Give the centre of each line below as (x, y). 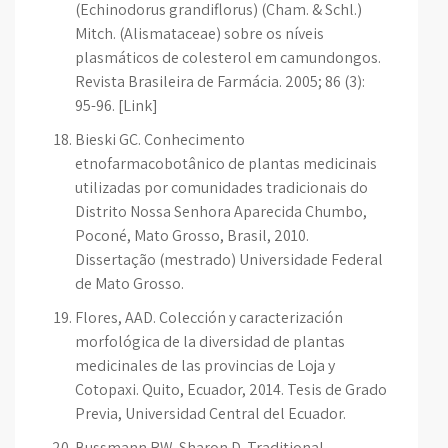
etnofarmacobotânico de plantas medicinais (226, 163)
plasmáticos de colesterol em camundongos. (228, 57)
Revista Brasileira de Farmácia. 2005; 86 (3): (220, 81)
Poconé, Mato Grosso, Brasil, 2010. (192, 235)
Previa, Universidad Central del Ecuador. (210, 413)
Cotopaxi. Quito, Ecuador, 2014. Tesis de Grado (231, 389)
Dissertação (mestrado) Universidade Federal (229, 259)
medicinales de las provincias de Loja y (205, 365)
